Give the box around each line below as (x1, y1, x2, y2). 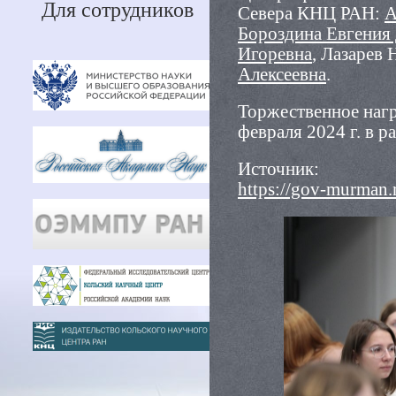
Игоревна (238, 44, 312, 64)
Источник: (238, 159, 319, 179)
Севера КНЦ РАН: (238, 4, 385, 23)
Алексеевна (238, 65, 326, 84)
